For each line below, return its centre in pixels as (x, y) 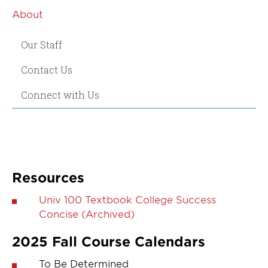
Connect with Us (60, 95)
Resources (48, 177)
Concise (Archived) (87, 213)
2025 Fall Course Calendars (111, 241)
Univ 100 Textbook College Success (127, 199)
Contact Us (47, 69)
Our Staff (42, 44)
